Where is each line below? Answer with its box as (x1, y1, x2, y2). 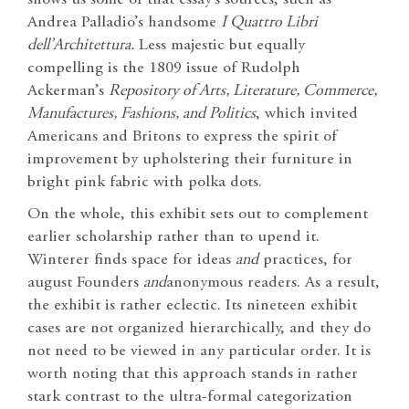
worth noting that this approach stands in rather (27, 366, 358, 383)
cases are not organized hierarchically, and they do (27, 320, 371, 338)
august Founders (27, 275, 143, 292)
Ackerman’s (27, 83, 109, 100)
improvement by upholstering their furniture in (27, 152, 352, 169)
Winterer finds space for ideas (27, 252, 236, 269)
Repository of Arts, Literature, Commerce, (109, 83, 377, 100)
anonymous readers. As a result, (166, 275, 380, 292)
